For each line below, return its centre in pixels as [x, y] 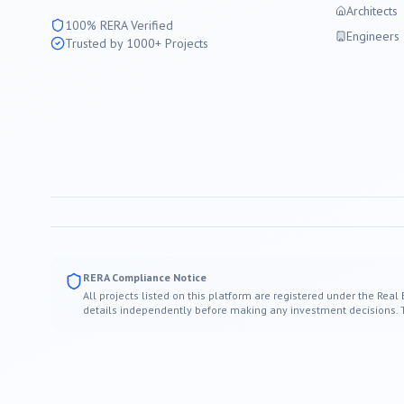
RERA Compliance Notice [145, 277]
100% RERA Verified [119, 25]
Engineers [373, 36]
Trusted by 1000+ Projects [137, 43]
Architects [372, 11]
